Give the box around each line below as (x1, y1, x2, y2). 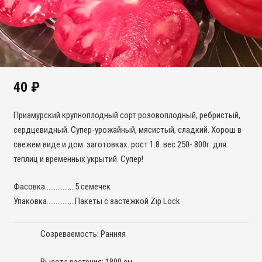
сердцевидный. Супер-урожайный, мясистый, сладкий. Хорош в (13, 124, 242, 135)
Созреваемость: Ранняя (40, 229, 126, 239)
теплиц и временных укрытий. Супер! (13, 153, 143, 164)
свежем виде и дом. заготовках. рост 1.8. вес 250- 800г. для (13, 139, 226, 150)
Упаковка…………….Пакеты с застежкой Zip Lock (13, 196, 180, 206)
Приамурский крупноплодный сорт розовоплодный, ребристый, (13, 109, 240, 120)
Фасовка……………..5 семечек (13, 181, 111, 192)
